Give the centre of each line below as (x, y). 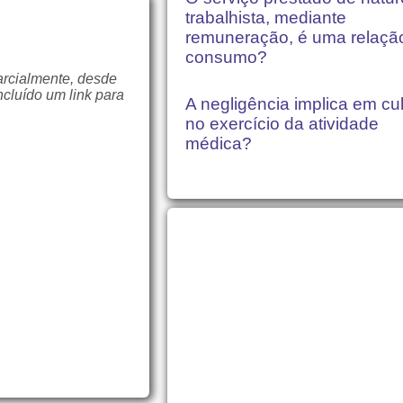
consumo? (226, 58)
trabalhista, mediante (266, 18)
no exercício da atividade (282, 124)
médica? (219, 144)
